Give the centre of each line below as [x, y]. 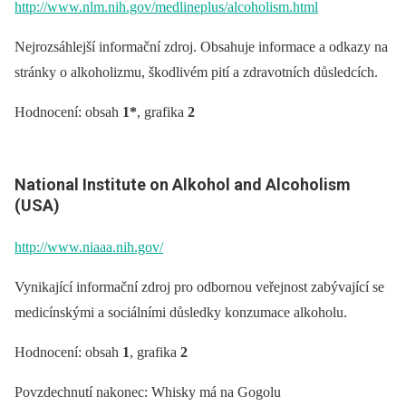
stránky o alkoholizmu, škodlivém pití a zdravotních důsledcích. [196, 72]
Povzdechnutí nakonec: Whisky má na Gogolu [148, 391]
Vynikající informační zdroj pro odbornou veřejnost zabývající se [199, 286]
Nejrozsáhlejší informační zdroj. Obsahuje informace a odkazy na [201, 47]
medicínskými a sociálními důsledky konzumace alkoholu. [181, 312]
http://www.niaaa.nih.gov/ [89, 246]
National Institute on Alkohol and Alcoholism [183, 185]
